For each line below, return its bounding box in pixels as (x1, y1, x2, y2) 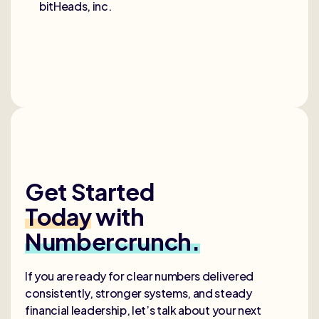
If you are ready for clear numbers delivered (25, 268, 253, 283)
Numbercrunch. (25, 226, 200, 256)
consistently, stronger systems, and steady (25, 285, 252, 300)
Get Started (25, 176, 168, 206)
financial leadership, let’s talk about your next (25, 302, 261, 318)
